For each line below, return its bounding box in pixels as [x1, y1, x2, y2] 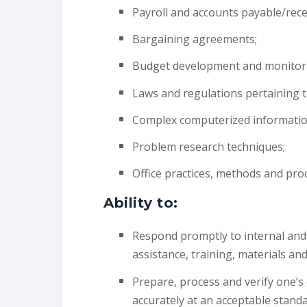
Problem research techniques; [132, 138, 286, 154]
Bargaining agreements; [132, 32, 258, 47]
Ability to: [103, 195, 178, 212]
